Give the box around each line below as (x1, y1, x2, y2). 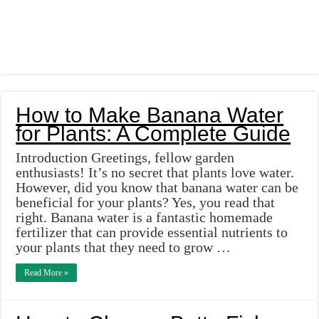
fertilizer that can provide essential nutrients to (16, 224, 288, 241)
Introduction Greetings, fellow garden (16, 150, 235, 166)
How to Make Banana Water (16, 103, 284, 127)
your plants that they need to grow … (16, 239, 231, 256)
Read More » (24, 268, 69, 278)
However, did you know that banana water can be (16, 179, 299, 196)
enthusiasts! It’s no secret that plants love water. (16, 164, 295, 181)
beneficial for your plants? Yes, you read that (16, 194, 276, 211)
